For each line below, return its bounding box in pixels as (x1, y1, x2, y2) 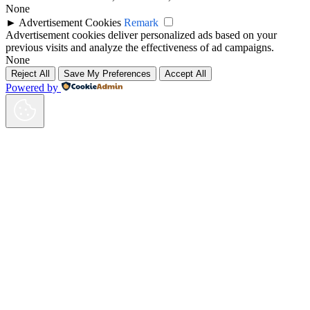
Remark (124, 16, 158, 28)
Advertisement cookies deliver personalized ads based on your (6, 28, 277, 41)
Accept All (165, 68, 206, 79)
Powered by (6, 81, 58, 93)
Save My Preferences (64, 68, 151, 79)
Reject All (11, 68, 50, 79)
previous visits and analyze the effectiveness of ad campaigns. (6, 41, 274, 53)
